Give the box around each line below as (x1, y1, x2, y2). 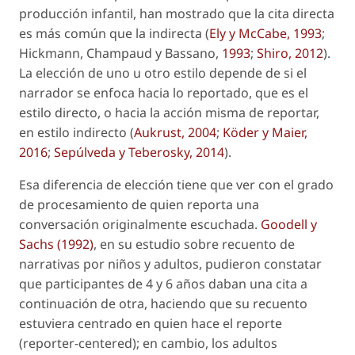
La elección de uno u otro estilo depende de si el (19, 64, 307, 82)
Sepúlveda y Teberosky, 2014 (54, 143, 224, 161)
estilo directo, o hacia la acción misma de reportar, (19, 104, 319, 121)
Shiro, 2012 (257, 44, 323, 62)
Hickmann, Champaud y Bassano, (19, 44, 222, 62)
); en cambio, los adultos (132, 334, 277, 352)
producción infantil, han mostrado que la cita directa (19, 5, 334, 22)
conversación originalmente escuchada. (19, 216, 261, 233)
